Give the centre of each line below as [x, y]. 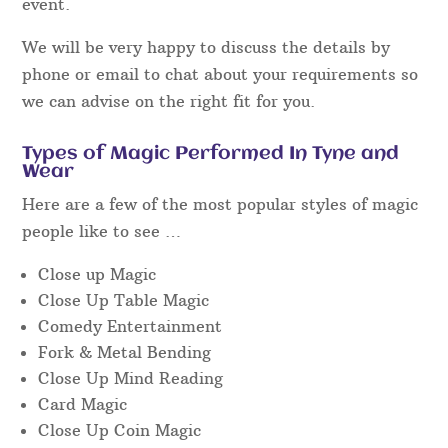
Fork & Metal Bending [125, 352]
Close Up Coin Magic [120, 430]
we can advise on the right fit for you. [169, 101]
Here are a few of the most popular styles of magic [220, 204]
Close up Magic [97, 274]
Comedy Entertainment [130, 326]
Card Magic [83, 404]
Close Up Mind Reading [131, 378]
